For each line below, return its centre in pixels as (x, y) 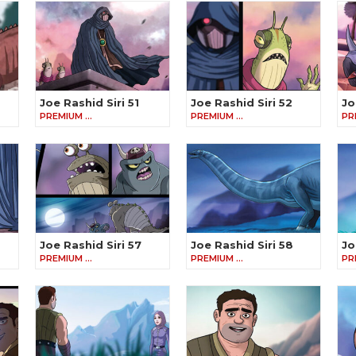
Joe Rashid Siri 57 (91, 245)
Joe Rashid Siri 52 (242, 103)
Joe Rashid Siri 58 (242, 245)
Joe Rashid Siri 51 (89, 103)
